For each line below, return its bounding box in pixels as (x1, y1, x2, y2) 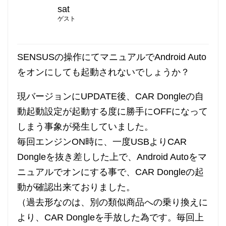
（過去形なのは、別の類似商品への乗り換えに (17, 197, 208, 207)
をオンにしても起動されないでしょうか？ (17, 67, 190, 77)
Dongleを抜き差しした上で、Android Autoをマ (17, 151, 207, 162)
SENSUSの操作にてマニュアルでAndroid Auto (17, 51, 206, 62)
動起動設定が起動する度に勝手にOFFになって (17, 106, 208, 117)
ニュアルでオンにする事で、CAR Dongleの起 (17, 166, 204, 177)
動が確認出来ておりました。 (17, 182, 135, 192)
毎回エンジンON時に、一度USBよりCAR (17, 136, 187, 147)
